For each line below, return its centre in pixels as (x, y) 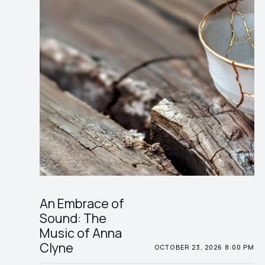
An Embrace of (82, 203)
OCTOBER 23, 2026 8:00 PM (205, 247)
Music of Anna (81, 233)
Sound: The (73, 218)
